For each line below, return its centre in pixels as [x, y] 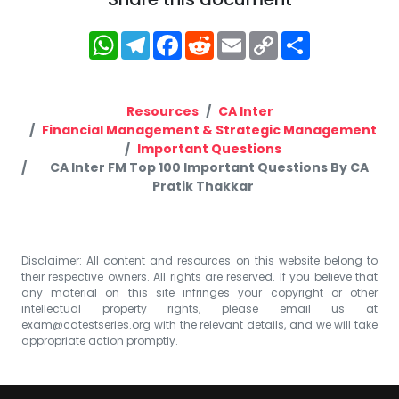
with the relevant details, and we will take [264, 324]
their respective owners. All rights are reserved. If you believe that [199, 276]
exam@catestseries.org [86, 324]
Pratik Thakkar [203, 186]
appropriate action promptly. [100, 340]
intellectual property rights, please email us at [199, 308]
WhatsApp [167, 38]
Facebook [227, 38]
